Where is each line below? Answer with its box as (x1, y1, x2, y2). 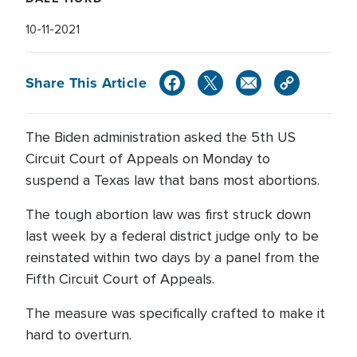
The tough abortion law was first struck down (25, 206, 311, 223)
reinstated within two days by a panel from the (25, 249, 320, 266)
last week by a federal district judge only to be (25, 227, 319, 245)
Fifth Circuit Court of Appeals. (25, 270, 218, 288)
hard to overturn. (25, 326, 131, 343)
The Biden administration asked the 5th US (25, 128, 296, 146)
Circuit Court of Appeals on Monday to (25, 150, 270, 167)
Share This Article (25, 72, 147, 93)
